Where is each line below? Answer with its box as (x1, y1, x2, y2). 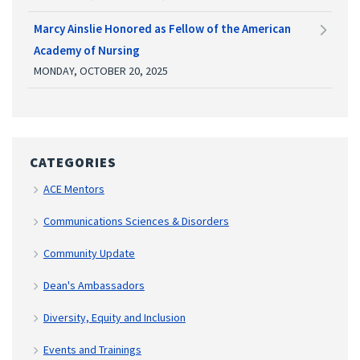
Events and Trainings (43, 342, 141, 357)
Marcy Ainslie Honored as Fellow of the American (34, 20, 291, 36)
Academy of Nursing (34, 42, 140, 58)
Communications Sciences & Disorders (43, 213, 229, 228)
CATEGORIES (30, 153, 117, 171)
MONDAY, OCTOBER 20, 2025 (34, 63, 168, 78)
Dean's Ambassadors (43, 277, 145, 292)
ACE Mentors (43, 181, 104, 196)
